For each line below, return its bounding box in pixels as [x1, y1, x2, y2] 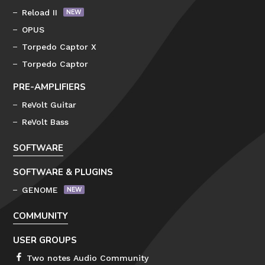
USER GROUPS [13, 234, 77, 246]
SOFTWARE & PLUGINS [13, 166, 114, 178]
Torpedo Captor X [22, 41, 97, 51]
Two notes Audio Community [27, 253, 149, 263]
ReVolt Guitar [22, 99, 77, 109]
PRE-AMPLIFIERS [13, 80, 86, 93]
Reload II [22, 7, 58, 17]
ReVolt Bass [22, 117, 69, 127]
